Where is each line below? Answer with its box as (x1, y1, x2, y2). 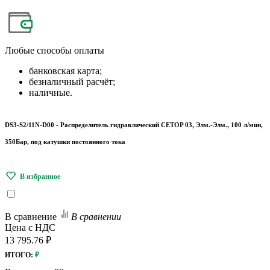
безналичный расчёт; (29, 77, 115, 87)
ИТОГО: (5, 250, 33, 259)
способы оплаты (34, 45, 104, 55)
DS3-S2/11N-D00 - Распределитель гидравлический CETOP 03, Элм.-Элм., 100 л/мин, (5, 121, 263, 128)
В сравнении (71, 211, 121, 222)
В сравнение (5, 211, 57, 222)
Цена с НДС (5, 222, 55, 233)
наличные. (29, 87, 72, 98)
